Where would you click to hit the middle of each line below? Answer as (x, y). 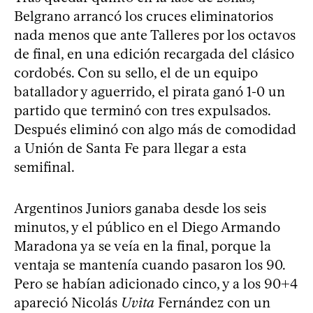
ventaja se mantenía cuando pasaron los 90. (150, 264)
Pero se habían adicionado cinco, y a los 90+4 (156, 283)
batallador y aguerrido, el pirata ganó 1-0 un (150, 91)
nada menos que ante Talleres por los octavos (155, 35)
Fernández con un (212, 302)
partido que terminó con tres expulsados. (142, 110)
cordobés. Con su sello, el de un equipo (136, 72)
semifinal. (44, 167)
